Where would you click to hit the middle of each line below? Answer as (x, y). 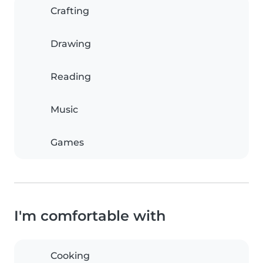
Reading (71, 77)
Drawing (71, 44)
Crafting (70, 11)
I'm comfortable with (90, 216)
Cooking (70, 256)
